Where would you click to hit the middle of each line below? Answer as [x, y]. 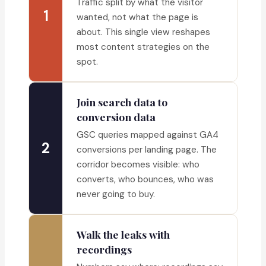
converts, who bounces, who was [145, 180]
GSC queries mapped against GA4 [148, 135]
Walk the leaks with [123, 235]
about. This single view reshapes [143, 32]
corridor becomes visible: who [138, 165]
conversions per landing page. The [147, 150]
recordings [104, 249]
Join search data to [122, 102]
